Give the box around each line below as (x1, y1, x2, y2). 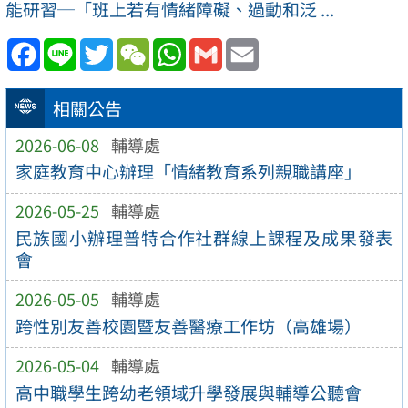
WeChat (149, 33, 213, 59)
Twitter (113, 33, 169, 59)
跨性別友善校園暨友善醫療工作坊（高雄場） (15, 312, 362, 339)
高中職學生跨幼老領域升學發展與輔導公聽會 (15, 379, 362, 405)
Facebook (40, 33, 118, 59)
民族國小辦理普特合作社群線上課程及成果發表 (15, 224, 393, 250)
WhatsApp (186, 33, 270, 59)
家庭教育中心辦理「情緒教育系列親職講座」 (15, 158, 362, 185)
